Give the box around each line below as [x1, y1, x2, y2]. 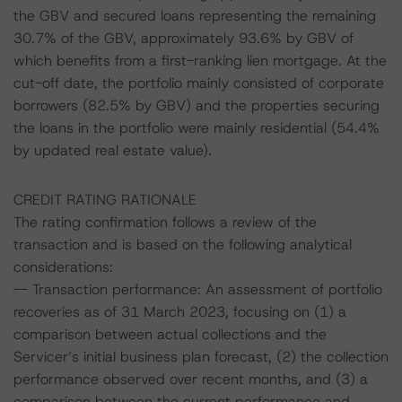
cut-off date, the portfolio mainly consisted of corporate [13, 74, 384, 92]
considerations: [13, 258, 113, 276]
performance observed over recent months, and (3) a [13, 370, 368, 389]
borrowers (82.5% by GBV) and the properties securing [13, 96, 380, 115]
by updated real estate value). [13, 141, 212, 160]
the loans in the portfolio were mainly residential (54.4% [13, 118, 380, 137]
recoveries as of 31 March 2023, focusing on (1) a [13, 302, 346, 321]
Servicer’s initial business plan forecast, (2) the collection [13, 347, 389, 366]
